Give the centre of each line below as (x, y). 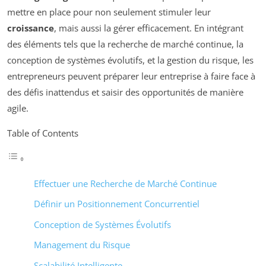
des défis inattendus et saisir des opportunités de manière (125, 92)
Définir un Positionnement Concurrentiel (117, 204)
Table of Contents (43, 133)
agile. (18, 108)
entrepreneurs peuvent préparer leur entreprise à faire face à (131, 76)
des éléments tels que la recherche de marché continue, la (125, 44)
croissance (31, 28)
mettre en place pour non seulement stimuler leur (109, 12)
